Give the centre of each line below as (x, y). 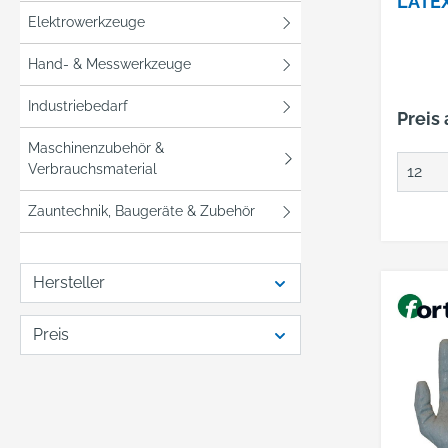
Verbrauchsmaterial (92, 169)
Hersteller (69, 282)
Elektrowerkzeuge (86, 22)
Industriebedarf (78, 106)
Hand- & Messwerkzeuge (109, 64)
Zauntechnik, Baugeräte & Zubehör (141, 211)
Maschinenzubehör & (96, 148)
